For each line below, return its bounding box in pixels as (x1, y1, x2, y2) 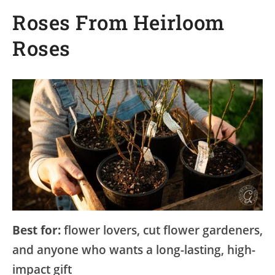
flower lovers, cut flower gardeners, (61, 222, 263, 239)
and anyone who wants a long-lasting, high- (12, 242, 255, 258)
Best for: (12, 222, 61, 239)
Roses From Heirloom (12, 9, 225, 36)
